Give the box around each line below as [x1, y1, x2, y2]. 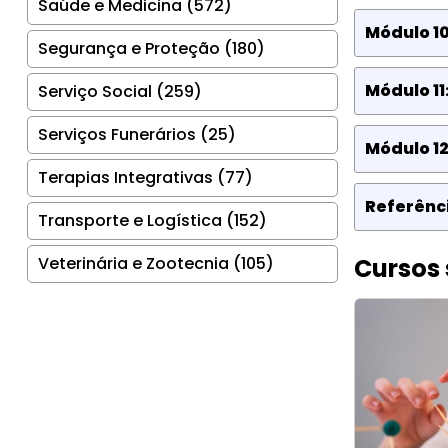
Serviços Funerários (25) [38, 122, 236, 146]
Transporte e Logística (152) [38, 208, 267, 232]
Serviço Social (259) [38, 79, 202, 103]
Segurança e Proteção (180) [38, 36, 265, 60]
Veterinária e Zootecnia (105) [38, 251, 274, 275]
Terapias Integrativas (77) [38, 165, 253, 189]
